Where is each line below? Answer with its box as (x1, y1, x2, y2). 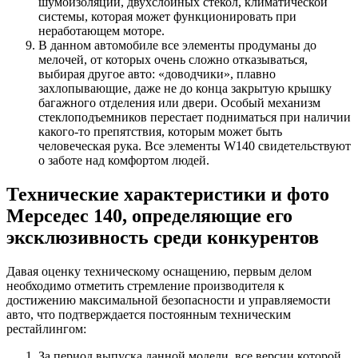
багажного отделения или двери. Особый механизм (38, 96, 320, 110)
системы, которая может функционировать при (38, 10, 296, 24)
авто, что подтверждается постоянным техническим (6, 307, 291, 321)
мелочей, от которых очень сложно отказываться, (38, 53, 308, 67)
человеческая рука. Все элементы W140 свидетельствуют (38, 139, 351, 153)
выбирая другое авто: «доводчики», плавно (38, 67, 276, 82)
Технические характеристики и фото (6, 184, 329, 205)
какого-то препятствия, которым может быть (38, 125, 282, 139)
